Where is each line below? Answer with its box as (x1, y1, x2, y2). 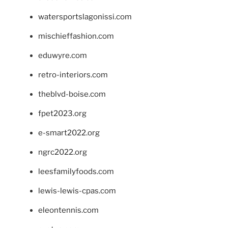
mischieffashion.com (38, 31, 114, 41)
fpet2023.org (38, 108, 87, 118)
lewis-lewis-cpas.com (38, 186, 116, 195)
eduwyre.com (38, 50, 87, 60)
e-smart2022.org (38, 128, 100, 137)
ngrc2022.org (38, 147, 87, 157)
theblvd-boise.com (38, 89, 106, 99)
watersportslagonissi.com (38, 12, 132, 21)
